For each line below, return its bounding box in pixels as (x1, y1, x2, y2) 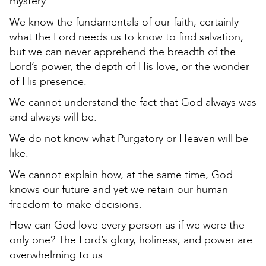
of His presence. (9, 74, 87, 89)
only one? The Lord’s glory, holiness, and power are (9, 233, 252, 248)
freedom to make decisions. (9, 197, 142, 212)
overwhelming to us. (9, 248, 106, 263)
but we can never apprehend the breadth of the (9, 44, 236, 59)
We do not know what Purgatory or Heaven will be (9, 131, 248, 146)
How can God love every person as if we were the (9, 218, 245, 233)
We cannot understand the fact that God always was (9, 95, 256, 110)
